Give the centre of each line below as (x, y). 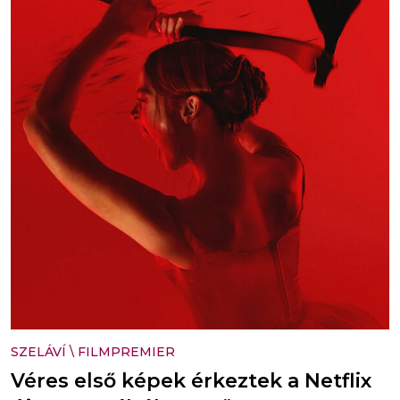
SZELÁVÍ (38, 352)
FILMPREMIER (126, 352)
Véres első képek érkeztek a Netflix (191, 381)
